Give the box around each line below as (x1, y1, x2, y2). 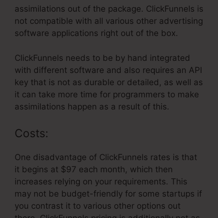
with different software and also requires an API (15, 65, 202, 75)
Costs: (15, 127, 48, 141)
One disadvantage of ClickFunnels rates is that (15, 152, 197, 163)
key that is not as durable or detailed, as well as (15, 77, 203, 87)
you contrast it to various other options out (15, 201, 181, 211)
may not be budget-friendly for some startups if (15, 189, 202, 199)
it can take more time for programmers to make (15, 89, 199, 99)
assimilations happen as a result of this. (15, 101, 169, 111)
